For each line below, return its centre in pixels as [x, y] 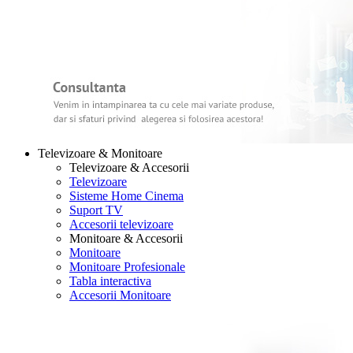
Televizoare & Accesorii [129, 167]
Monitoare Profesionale [127, 267]
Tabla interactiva [110, 281]
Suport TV [96, 210]
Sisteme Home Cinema [126, 196]
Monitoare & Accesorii [126, 238]
